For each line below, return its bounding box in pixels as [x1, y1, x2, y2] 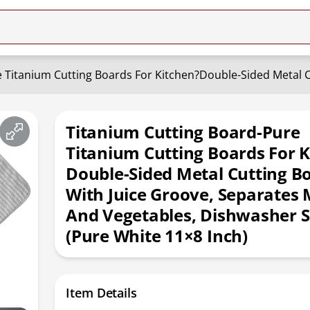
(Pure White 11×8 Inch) [66, 224, 248, 247]
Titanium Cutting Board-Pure [66, 120, 300, 143]
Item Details [66, 284, 137, 301]
